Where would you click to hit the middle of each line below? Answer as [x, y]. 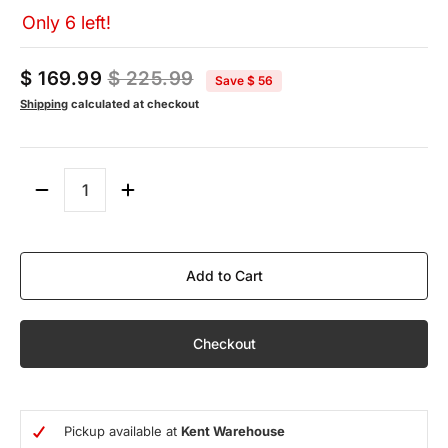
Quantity [44, 199]
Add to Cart [224, 276]
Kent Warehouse [233, 430]
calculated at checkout [133, 104]
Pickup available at [122, 430]
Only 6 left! [66, 23]
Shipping [44, 104]
